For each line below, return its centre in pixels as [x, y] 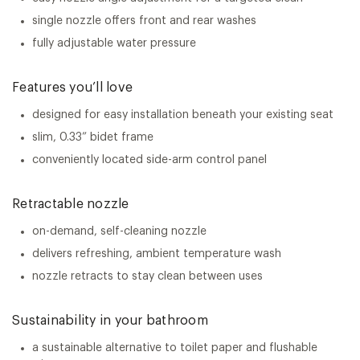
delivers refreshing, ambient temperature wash [157, 254]
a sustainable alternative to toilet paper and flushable [175, 348]
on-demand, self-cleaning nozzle [119, 231]
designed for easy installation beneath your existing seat [183, 115]
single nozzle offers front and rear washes [144, 20]
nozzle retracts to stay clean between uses [147, 276]
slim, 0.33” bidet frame [93, 137]
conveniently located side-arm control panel [149, 160]
